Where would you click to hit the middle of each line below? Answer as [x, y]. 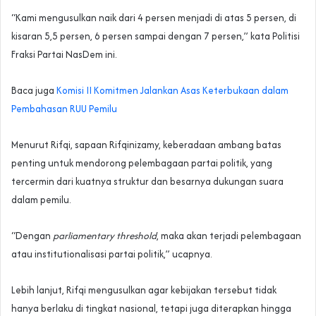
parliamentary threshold [105, 236]
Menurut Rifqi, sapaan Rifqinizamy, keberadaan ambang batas [146, 145]
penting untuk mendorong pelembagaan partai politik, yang [142, 163]
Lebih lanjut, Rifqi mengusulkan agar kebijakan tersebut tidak [144, 290]
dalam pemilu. [41, 200]
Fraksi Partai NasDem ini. [64, 55]
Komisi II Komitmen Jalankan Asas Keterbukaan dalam [172, 91]
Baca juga [34, 91]
